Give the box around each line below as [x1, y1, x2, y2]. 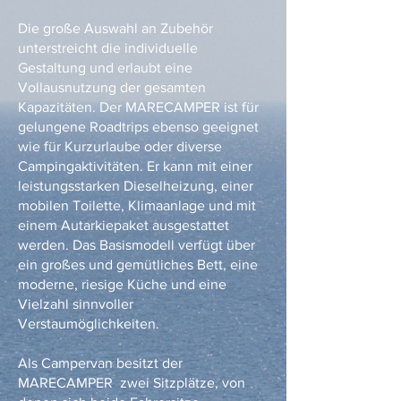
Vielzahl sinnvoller [18, 296, 133, 311]
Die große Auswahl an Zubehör [18, 21, 213, 36]
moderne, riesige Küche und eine [18, 277, 226, 292]
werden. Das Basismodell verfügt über [18, 237, 255, 252]
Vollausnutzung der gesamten [18, 80, 206, 95]
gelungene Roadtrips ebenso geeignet [18, 119, 259, 134]
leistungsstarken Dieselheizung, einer [18, 178, 253, 193]
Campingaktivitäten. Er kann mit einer [18, 158, 252, 174]
